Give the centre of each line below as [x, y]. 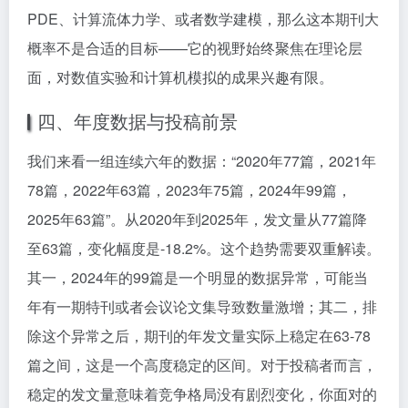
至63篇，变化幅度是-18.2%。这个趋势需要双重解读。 [204, 248]
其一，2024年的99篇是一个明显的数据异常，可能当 [198, 277]
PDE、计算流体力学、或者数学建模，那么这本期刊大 [203, 19]
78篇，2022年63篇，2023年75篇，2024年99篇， [189, 190]
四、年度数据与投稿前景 [138, 121]
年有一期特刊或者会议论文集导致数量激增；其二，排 [202, 306]
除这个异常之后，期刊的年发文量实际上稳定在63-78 [199, 336]
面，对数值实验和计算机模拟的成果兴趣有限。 [180, 77]
